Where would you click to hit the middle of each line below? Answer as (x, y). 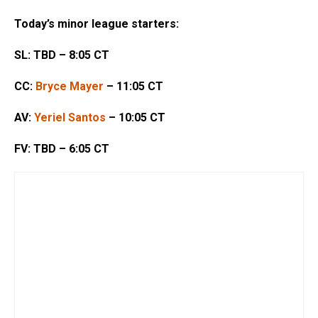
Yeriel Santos (70, 118)
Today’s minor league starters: (97, 24)
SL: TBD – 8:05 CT (62, 55)
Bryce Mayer (70, 87)
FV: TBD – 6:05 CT (62, 149)
